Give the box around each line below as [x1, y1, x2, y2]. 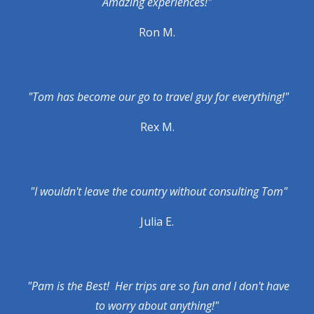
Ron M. [139, 25, 175, 40]
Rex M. [139, 119, 175, 135]
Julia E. [140, 214, 174, 229]
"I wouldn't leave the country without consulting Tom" [27, 184, 287, 199]
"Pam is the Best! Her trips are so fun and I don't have [25, 278, 289, 294]
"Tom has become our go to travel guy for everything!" [25, 89, 289, 104]
